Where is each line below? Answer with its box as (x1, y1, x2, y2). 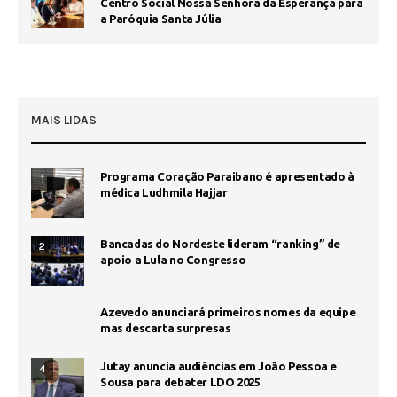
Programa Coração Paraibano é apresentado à (100, 170, 354, 183)
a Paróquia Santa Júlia (100, 12, 222, 26)
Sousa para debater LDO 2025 (100, 375, 261, 388)
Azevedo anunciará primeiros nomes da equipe (100, 305, 356, 318)
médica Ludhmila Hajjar (100, 186, 228, 199)
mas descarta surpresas (100, 321, 231, 334)
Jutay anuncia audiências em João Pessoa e (100, 359, 338, 372)
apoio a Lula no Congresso (100, 253, 246, 267)
